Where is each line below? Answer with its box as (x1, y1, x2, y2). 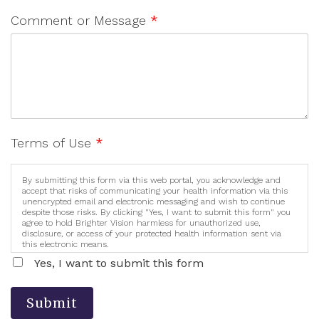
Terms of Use (11, 135, 95, 150)
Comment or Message (11, 12, 150, 28)
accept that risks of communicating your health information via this (22, 185, 288, 196)
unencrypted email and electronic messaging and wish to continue (22, 196, 285, 206)
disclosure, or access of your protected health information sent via (22, 228, 281, 239)
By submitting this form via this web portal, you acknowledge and (22, 174, 281, 185)
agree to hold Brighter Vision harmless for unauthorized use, (22, 217, 261, 228)
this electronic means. (22, 239, 109, 249)
